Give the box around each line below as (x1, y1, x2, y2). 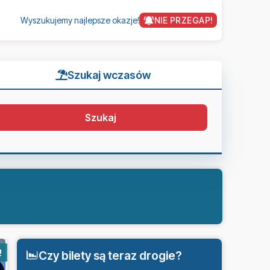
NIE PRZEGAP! (154, 15, 213, 25)
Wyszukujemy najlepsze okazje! (20, 14, 140, 25)
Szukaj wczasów (67, 68, 151, 81)
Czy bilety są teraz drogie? (39, 248, 182, 263)
